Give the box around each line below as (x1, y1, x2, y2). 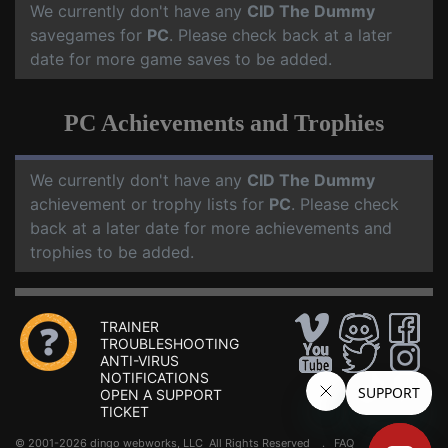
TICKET (100, 403, 149, 421)
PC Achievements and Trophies (64, 110, 384, 137)
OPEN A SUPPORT (100, 386, 222, 404)
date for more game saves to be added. (30, 49, 332, 70)
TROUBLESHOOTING (100, 335, 239, 353)
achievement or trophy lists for (30, 194, 269, 215)
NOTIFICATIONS (100, 369, 209, 387)
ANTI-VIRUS (100, 352, 179, 370)
